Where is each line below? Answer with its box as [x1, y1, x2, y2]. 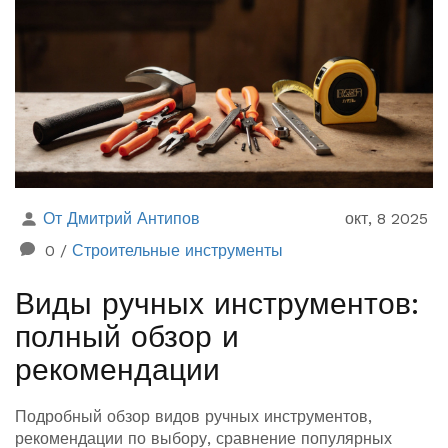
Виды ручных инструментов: [15, 286, 419, 322]
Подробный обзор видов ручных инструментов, [15, 407, 372, 427]
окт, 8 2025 [345, 209, 428, 229]
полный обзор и [15, 319, 239, 355]
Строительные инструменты [72, 241, 283, 261]
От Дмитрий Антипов [43, 209, 200, 229]
